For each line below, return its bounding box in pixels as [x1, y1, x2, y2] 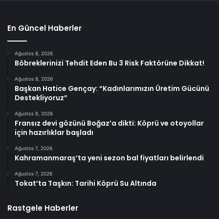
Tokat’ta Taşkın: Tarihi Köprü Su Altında [15, 178, 156, 188]
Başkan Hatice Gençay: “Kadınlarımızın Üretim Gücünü [15, 83, 209, 93]
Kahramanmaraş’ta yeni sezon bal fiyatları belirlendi [15, 153, 204, 163]
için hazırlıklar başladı [15, 127, 93, 137]
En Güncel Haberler [7, 22, 82, 33]
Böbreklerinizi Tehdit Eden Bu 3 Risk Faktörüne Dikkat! [15, 58, 204, 68]
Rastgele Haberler [7, 202, 78, 213]
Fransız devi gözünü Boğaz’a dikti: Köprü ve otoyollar [15, 118, 204, 128]
